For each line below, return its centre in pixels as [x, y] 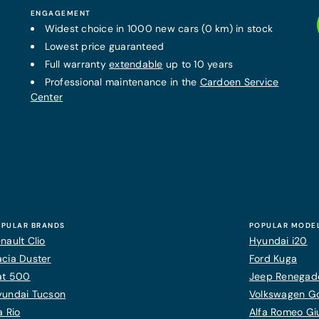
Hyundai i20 [278, 241]
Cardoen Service [239, 82]
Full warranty [77, 64]
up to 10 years [198, 64]
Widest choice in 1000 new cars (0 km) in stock [159, 28]
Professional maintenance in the [122, 82]
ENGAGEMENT [61, 13]
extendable [136, 64]
